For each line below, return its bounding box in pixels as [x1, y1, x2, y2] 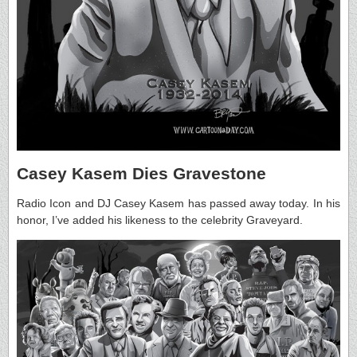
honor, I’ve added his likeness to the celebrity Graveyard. [17, 214, 303, 227]
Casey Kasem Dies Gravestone [17, 163, 266, 182]
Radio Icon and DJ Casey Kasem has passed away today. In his [17, 197, 340, 210]
